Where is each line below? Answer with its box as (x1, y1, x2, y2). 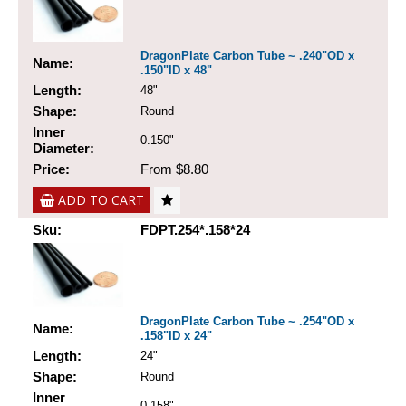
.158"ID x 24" (140, 329, 212, 343)
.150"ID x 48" (140, 63, 212, 78)
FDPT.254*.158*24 (140, 222, 250, 238)
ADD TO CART (57, 194, 144, 208)
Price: (33, 161, 70, 178)
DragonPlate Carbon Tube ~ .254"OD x (140, 314, 354, 329)
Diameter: (33, 140, 94, 157)
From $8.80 (140, 161, 208, 178)
